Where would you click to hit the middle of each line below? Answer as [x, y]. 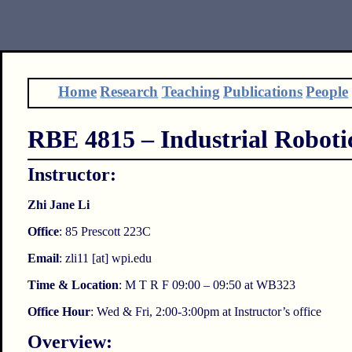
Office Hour [59, 312]
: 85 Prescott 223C [104, 232]
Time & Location [73, 285]
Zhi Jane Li [58, 205]
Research [129, 91]
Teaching [191, 91]
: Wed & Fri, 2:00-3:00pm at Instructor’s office [205, 312]
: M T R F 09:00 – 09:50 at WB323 [207, 285]
